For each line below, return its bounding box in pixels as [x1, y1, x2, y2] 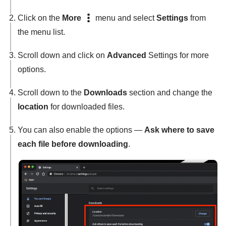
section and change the [127, 88, 212, 97]
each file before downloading [18, 140, 128, 149]
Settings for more [146, 51, 209, 60]
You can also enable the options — [18, 126, 144, 135]
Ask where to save [144, 126, 214, 135]
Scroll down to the [18, 88, 84, 97]
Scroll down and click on [18, 51, 107, 60]
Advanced [107, 51, 146, 60]
